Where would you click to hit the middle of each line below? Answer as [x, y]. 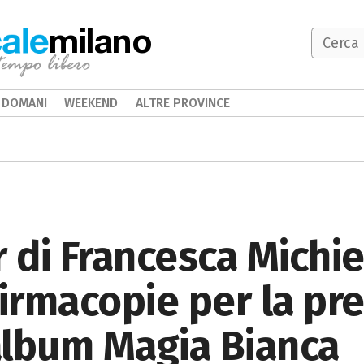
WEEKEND [91, 103]
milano [101, 40]
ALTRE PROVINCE [182, 103]
